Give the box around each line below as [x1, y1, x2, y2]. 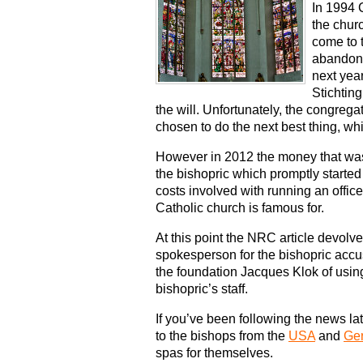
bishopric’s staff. [156, 282, 248, 297]
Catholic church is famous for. [156, 201, 324, 216]
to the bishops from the [156, 329, 288, 344]
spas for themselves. [156, 346, 273, 361]
